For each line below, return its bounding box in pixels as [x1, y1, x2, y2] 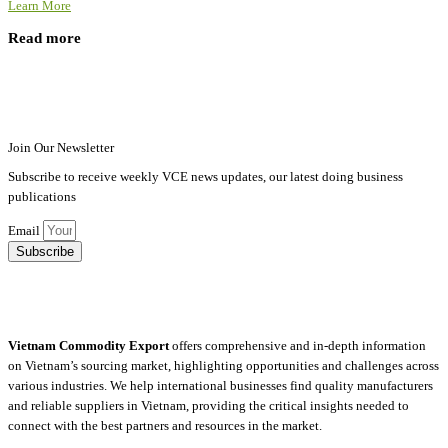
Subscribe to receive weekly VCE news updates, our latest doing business [8, 169, 403, 185]
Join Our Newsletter [8, 140, 114, 156]
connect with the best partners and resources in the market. [8, 418, 322, 434]
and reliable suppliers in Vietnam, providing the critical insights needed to [8, 398, 409, 414]
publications [8, 189, 76, 205]
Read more [8, 28, 81, 46]
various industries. [8, 378, 110, 394]
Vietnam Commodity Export [8, 338, 169, 354]
